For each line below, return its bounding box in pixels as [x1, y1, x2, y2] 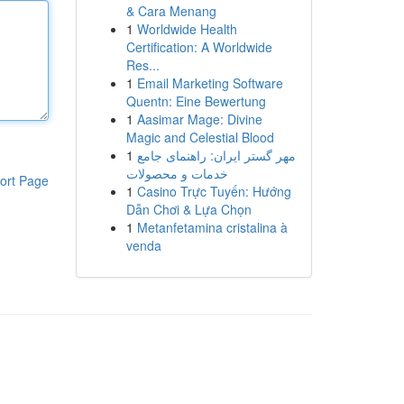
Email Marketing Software [136, 74, 283, 92]
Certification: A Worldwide [125, 38, 272, 56]
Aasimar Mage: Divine [136, 110, 262, 128]
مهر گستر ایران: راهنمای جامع [136, 146, 296, 164]
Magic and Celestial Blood [125, 128, 274, 146]
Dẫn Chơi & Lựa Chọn [125, 200, 252, 218]
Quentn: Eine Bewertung [125, 92, 266, 110]
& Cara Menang [125, 2, 216, 20]
